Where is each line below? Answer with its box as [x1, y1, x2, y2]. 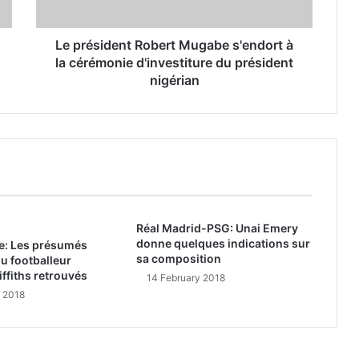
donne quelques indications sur [135, 236, 310, 250]
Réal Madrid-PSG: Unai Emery [135, 221, 298, 235]
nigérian [149, 72, 200, 88]
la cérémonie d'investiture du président [55, 54, 293, 71]
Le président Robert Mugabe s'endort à [55, 37, 293, 53]
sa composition [135, 252, 221, 265]
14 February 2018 [146, 272, 225, 284]
